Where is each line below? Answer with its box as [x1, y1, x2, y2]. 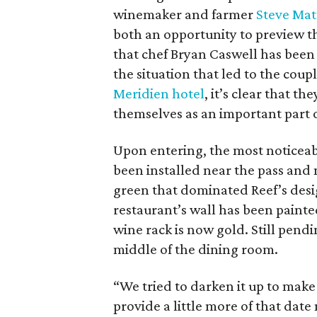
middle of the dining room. [113, 241, 279, 258]
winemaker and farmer [113, 6, 257, 23]
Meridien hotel [113, 85, 205, 102]
